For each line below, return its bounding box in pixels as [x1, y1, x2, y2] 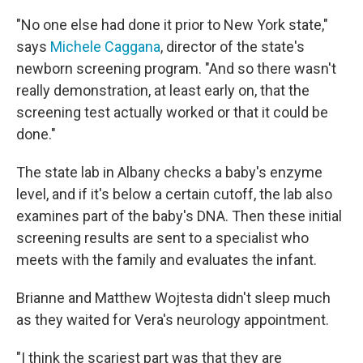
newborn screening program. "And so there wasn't [16, 60, 336, 77]
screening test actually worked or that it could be [16, 104, 328, 121]
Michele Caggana [50, 38, 160, 55]
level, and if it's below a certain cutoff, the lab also [16, 186, 332, 203]
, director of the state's [160, 38, 305, 55]
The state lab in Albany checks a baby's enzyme [16, 164, 322, 181]
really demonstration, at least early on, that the [16, 82, 310, 99]
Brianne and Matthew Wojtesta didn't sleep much [16, 289, 331, 306]
